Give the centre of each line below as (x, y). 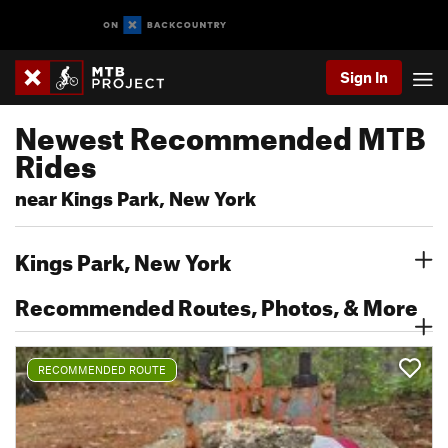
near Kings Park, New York (135, 195)
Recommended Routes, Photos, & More (216, 303)
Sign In (364, 77)
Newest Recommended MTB (220, 133)
